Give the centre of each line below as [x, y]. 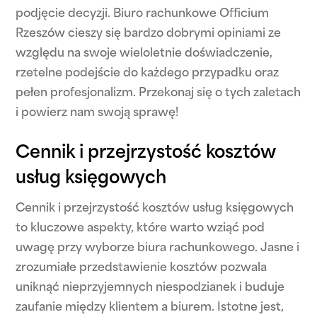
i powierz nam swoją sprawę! [97, 113]
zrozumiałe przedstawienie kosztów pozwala [142, 268]
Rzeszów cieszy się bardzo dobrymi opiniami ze [149, 34]
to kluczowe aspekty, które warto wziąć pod [140, 229]
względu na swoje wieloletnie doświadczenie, [144, 54]
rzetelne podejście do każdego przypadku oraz [148, 74]
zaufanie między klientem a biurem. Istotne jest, [150, 308]
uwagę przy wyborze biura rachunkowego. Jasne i [158, 248]
